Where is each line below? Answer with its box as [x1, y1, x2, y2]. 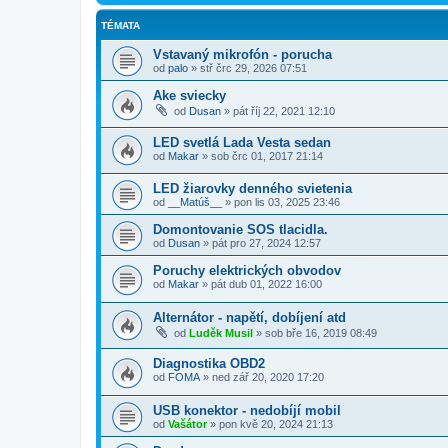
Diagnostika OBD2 [153, 356, 265, 372]
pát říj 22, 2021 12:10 [233, 104, 335, 117]
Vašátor [168, 418, 207, 431]
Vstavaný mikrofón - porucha [153, 46, 332, 62]
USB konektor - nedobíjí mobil [153, 403, 341, 419]
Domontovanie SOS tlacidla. [153, 222, 328, 238]
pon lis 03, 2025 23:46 [234, 196, 340, 209]
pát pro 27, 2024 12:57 [212, 237, 321, 250]
